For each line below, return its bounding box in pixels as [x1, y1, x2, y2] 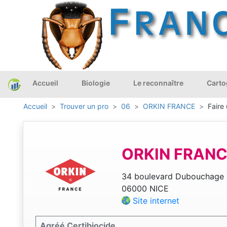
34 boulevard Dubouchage [121, 171, 224, 182]
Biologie [82, 79, 110, 87]
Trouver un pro [60, 102, 108, 111]
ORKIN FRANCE [143, 102, 195, 111]
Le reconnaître [133, 79, 183, 87]
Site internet [132, 196, 179, 206]
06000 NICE [121, 183, 169, 194]
